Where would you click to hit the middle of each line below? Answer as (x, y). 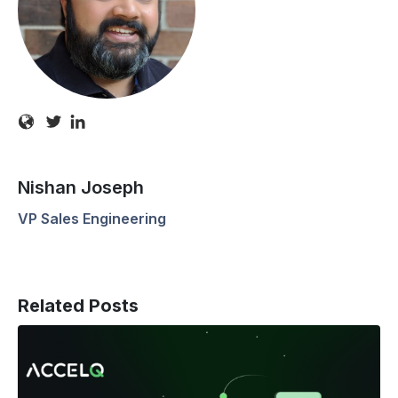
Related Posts (79, 306)
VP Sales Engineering (92, 219)
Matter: (41, 380)
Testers (42, 358)
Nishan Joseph (81, 188)
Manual (43, 335)
